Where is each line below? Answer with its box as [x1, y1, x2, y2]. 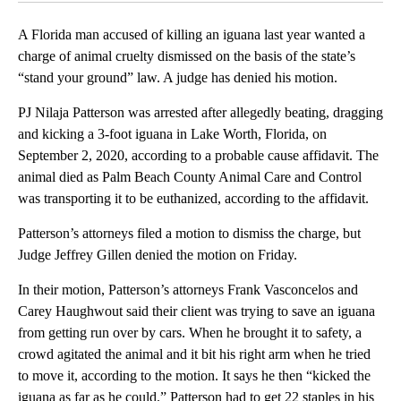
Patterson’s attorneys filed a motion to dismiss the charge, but [18, 225, 361, 241]
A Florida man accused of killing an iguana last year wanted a [18, 26, 365, 42]
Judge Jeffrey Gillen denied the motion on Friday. [18, 246, 297, 262]
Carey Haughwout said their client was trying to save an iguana [18, 303, 375, 319]
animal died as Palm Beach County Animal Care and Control [18, 168, 362, 184]
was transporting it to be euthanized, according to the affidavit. [18, 190, 369, 206]
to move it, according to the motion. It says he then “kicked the [18, 367, 371, 383]
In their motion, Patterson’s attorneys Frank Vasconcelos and [18, 281, 358, 297]
